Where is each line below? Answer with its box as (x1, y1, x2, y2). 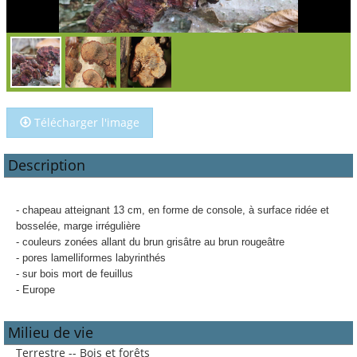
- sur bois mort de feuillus (16, 268, 133, 280)
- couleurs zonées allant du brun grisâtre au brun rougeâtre (16, 236, 284, 248)
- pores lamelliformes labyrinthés (16, 252, 166, 264)
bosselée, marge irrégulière (16, 220, 140, 232)
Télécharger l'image (31, 115, 139, 130)
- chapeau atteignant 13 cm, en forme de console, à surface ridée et (16, 204, 329, 216)
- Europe (16, 284, 55, 296)
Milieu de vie (8, 323, 93, 342)
